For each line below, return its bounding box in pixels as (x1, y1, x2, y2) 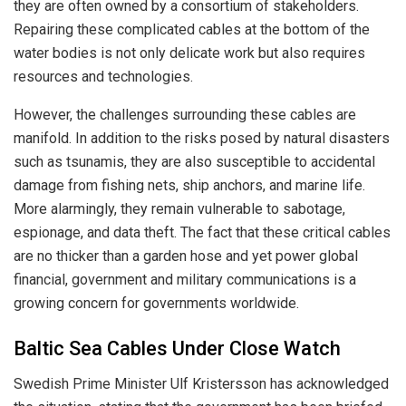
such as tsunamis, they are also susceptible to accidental (14, 153, 375, 171)
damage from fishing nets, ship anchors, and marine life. (14, 177, 365, 195)
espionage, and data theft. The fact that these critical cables (14, 224, 391, 242)
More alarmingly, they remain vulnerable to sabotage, (14, 200, 345, 218)
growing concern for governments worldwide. (14, 295, 299, 313)
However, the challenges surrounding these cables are (14, 106, 356, 124)
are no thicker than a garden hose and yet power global (14, 247, 358, 266)
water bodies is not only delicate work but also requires (14, 44, 365, 63)
